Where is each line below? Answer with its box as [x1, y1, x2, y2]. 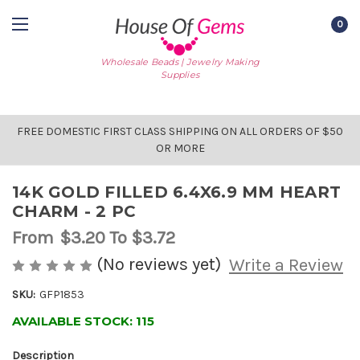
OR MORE [155, 141, 205, 155]
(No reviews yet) [96, 253, 221, 275]
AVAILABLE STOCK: [12, 313, 136, 329]
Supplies [161, 68, 199, 80]
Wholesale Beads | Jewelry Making [100, 55, 260, 67]
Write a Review [228, 255, 343, 276]
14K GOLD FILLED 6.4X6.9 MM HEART [12, 182, 341, 202]
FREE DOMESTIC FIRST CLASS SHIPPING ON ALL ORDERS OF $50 [17, 125, 343, 138]
